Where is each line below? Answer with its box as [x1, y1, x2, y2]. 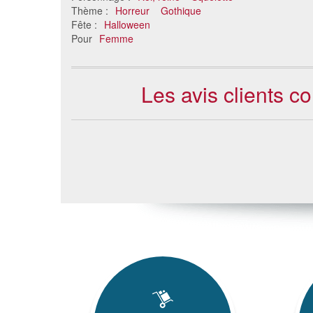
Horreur [115, 3, 150, 18]
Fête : [71, 17, 100, 32]
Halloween [104, 17, 150, 32]
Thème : [71, 3, 111, 18]
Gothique [161, 3, 201, 18]
